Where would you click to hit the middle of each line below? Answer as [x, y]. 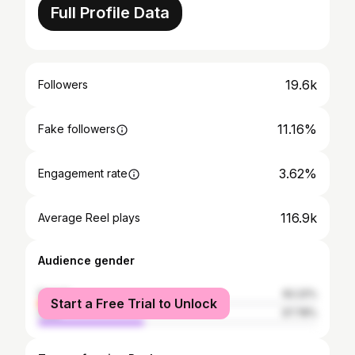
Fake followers [77, 129]
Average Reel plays [89, 218]
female [55, 294]
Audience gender [86, 260]
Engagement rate [83, 173]
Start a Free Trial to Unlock [134, 303]
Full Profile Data [110, 13]
